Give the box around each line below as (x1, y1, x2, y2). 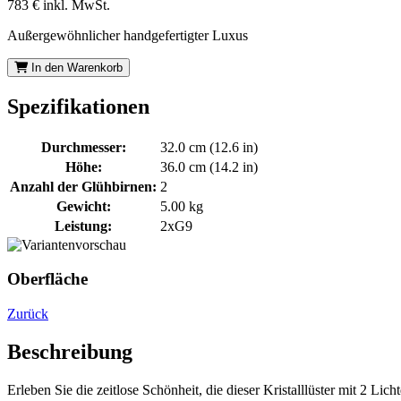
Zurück (7, 306, 48, 322)
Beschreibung (7, 340, 132, 364)
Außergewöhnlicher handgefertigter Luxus (7, 27, 248, 43)
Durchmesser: (40, 139, 126, 155)
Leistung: (55, 218, 112, 234)
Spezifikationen (7, 94, 149, 118)
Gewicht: (55, 198, 111, 214)
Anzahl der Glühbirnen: (10, 178, 157, 194)
